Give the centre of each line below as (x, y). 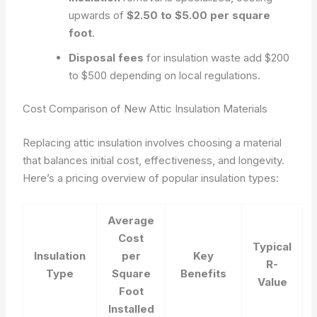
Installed (131, 309)
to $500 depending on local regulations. (165, 75)
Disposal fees (106, 57)
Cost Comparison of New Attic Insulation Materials (145, 109)
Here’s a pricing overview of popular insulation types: (151, 178)
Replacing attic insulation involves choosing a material (152, 142)
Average (131, 220)
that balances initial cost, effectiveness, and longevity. (154, 160)
